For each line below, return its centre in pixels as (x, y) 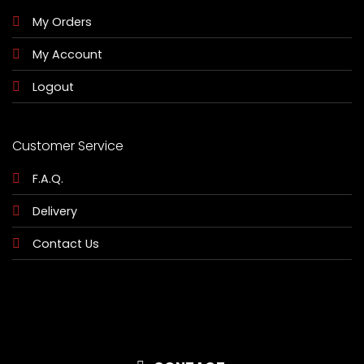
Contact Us (65, 244)
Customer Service (67, 146)
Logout (53, 87)
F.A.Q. (48, 179)
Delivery (54, 212)
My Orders (62, 22)
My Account (67, 54)
